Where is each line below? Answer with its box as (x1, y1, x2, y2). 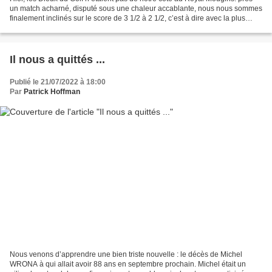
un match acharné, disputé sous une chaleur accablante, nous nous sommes (10, 4, 262, 13)
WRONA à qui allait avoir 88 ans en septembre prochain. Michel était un (10, 259, 246, 268)
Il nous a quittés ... (10, 53, 105, 66)
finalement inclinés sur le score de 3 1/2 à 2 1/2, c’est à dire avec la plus (10, 14, 245, 23)
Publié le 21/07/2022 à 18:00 (10, 78, 106, 87)
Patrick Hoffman (24, 87, 80, 97)
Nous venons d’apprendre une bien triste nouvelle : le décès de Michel (10, 250, 242, 259)
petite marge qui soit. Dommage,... (10, 24, 122, 33)
